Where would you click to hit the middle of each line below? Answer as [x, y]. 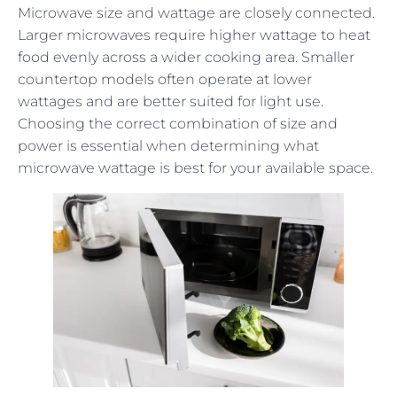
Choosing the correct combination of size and [178, 124]
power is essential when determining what [168, 146]
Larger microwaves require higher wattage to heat [194, 35]
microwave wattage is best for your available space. [195, 168]
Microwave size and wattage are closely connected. [196, 13]
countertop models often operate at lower [165, 80]
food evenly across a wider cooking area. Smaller [186, 58]
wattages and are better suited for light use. [171, 102]
